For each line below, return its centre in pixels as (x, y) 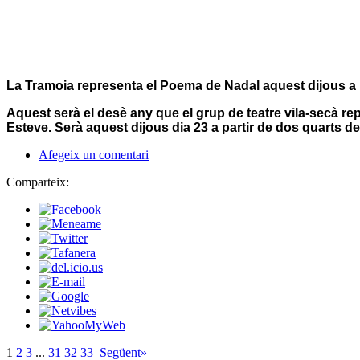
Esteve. (31, 128)
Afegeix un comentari (94, 155)
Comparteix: (38, 182)
